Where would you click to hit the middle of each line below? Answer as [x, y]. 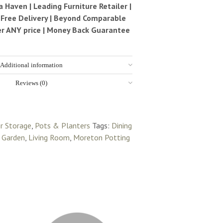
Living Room [49, 138]
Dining [122, 126]
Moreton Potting [102, 138]
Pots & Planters [63, 126]
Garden [13, 138]
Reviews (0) [32, 83]
